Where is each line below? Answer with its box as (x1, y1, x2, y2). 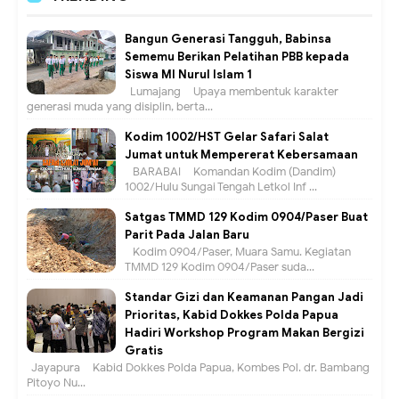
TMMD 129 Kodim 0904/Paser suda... (125, 259, 314, 275)
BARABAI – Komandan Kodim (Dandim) (125, 164, 336, 180)
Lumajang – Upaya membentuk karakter (125, 84, 338, 100)
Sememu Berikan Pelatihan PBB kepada (125, 49, 349, 65)
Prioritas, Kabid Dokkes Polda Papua (125, 307, 338, 323)
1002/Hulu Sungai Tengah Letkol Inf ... (125, 179, 317, 195)
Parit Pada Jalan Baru (125, 227, 249, 243)
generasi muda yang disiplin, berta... (27, 99, 213, 115)
